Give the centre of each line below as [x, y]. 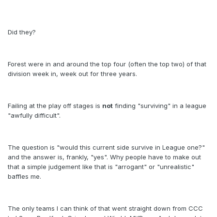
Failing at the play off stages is [55, 106]
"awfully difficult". [34, 116]
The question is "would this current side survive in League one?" [106, 147]
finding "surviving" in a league [160, 106]
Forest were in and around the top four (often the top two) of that [107, 64]
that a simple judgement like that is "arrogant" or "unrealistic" [101, 167]
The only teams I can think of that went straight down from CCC [105, 209]
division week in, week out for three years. [72, 74]
